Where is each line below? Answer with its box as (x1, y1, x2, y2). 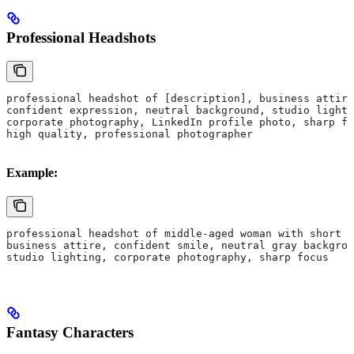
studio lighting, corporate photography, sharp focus (6, 251, 329, 264)
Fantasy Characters (6, 324, 134, 341)
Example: (6, 166, 58, 180)
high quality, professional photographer (6, 128, 253, 141)
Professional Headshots (6, 28, 156, 46)
